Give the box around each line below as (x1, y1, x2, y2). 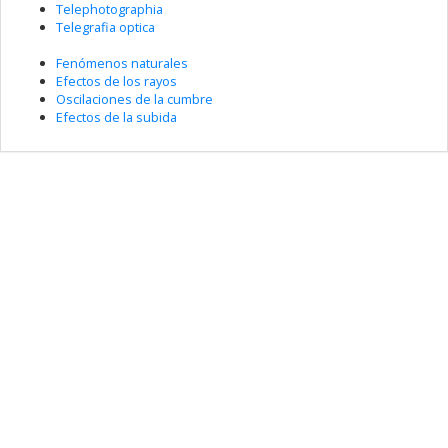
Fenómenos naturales (56, 53, 188, 72)
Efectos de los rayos (56, 71, 177, 90)
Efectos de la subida (56, 107, 177, 126)
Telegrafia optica (56, 17, 155, 36)
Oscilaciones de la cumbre (56, 89, 213, 108)
